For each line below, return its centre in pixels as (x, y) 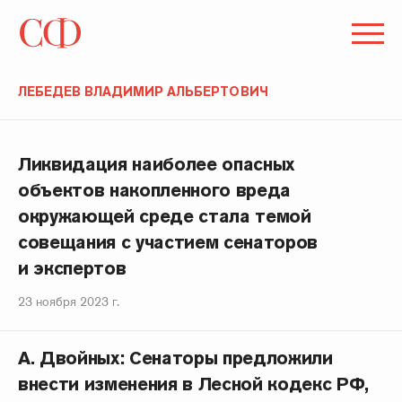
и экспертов (72, 268)
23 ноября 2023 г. (69, 301)
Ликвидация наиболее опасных (157, 164)
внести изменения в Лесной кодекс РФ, (194, 384)
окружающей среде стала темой (165, 216)
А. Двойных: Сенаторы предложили (175, 358)
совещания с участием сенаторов (168, 242)
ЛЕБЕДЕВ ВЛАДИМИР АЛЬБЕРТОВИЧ (143, 92)
